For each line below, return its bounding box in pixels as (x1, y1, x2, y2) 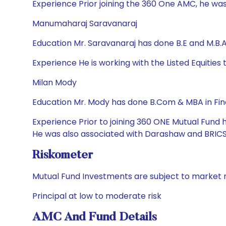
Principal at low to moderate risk (32, 190, 161, 202)
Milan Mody (32, 77, 77, 88)
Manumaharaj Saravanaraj (32, 18, 137, 29)
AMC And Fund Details (32, 211, 157, 223)
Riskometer (32, 149, 93, 161)
